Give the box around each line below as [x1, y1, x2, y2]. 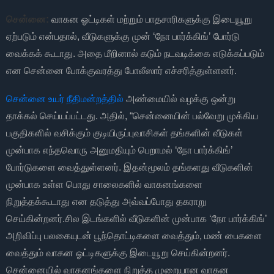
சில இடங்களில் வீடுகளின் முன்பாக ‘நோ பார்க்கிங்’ [65, 213, 267, 224]
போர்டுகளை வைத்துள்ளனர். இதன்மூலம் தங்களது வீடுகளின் [6, 161, 253, 172]
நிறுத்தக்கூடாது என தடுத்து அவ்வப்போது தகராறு [6, 196, 206, 207]
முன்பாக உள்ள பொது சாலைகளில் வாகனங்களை [6, 179, 202, 190]
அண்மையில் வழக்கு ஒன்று [124, 93, 235, 104]
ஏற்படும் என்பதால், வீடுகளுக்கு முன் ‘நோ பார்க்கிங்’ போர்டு [6, 31, 240, 42]
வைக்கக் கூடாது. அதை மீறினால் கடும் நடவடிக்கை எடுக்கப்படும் [6, 48, 264, 59]
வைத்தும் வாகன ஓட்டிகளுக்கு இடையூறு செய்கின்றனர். [6, 247, 230, 258]
